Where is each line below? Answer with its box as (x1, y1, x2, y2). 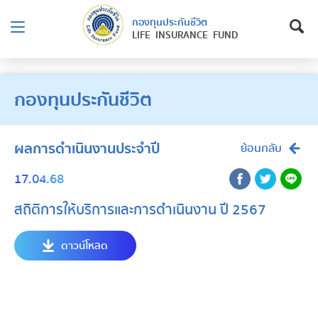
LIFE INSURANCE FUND (131, 28, 238, 43)
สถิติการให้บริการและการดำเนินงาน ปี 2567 (14, 199, 266, 221)
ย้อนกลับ (241, 139, 282, 158)
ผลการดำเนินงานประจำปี (14, 138, 160, 160)
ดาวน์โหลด (61, 237, 108, 254)
